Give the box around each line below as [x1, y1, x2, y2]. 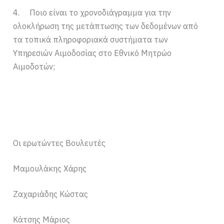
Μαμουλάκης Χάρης [13, 163, 87, 173]
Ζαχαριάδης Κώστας [13, 188, 88, 199]
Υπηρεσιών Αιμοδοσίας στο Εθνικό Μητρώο [13, 47, 172, 58]
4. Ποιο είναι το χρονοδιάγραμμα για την [13, 7, 171, 17]
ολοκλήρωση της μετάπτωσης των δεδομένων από [13, 20, 198, 31]
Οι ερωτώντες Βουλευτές [13, 137, 106, 148]
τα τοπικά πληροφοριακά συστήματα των [13, 34, 168, 44]
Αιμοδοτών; [13, 61, 55, 71]
